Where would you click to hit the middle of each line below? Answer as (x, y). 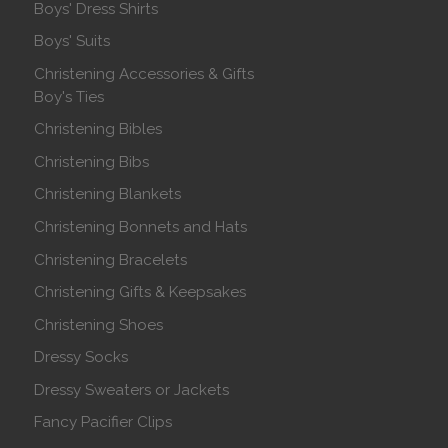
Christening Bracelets (111, 259)
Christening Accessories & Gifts (144, 73)
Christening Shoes (99, 324)
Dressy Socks (81, 357)
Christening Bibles (98, 129)
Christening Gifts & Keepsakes (140, 292)
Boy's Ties (69, 96)
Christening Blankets (108, 194)
